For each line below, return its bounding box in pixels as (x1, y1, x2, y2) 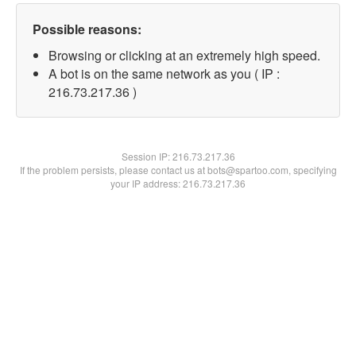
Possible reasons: (33, 20, 141, 38)
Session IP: (121, 149, 172, 163)
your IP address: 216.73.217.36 (110, 176, 246, 190)
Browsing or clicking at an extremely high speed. (48, 46, 320, 64)
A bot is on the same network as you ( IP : (48, 64, 280, 83)
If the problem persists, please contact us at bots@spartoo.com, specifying (19, 163, 337, 176)
